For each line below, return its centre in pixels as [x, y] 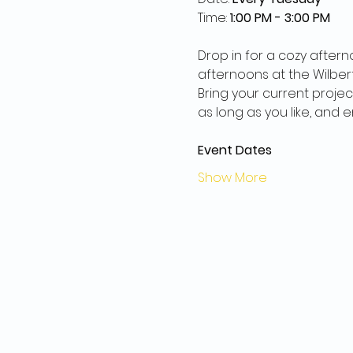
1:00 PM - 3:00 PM [280, 18]
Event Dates [234, 150]
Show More [232, 178]
